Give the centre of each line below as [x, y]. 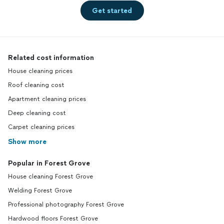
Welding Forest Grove [40, 191]
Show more [27, 142]
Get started [112, 10]
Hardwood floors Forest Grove [53, 219]
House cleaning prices [40, 71]
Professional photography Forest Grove [66, 205]
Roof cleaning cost [36, 85]
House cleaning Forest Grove [50, 177]
